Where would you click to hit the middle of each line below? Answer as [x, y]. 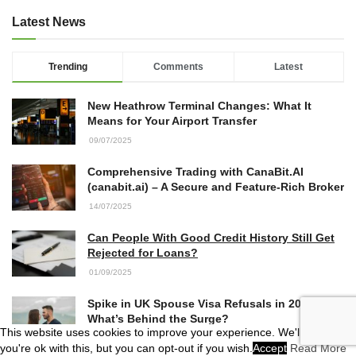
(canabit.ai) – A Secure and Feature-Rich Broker [216, 187]
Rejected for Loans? [143, 253]
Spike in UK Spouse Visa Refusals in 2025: [203, 304]
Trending [68, 67]
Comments [178, 67]
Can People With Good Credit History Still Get [211, 238]
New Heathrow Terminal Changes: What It [199, 106]
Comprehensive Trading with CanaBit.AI [195, 172]
